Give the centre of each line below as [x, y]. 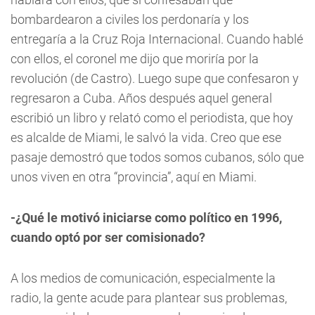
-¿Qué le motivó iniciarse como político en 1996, [146, 217]
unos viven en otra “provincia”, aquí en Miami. [134, 176]
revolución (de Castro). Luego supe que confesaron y [155, 78]
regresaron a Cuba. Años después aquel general [141, 98]
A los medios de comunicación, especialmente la [143, 278]
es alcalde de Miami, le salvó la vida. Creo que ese [146, 137]
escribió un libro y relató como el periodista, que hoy [152, 117]
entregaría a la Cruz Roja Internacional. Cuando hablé [157, 39]
